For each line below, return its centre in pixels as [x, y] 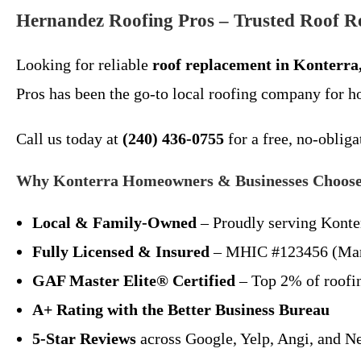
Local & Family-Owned [114, 222]
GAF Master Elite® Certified [134, 280]
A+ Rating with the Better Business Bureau [181, 309]
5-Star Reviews [84, 338]
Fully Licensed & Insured [121, 251]
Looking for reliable [84, 64]
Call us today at [69, 139]
